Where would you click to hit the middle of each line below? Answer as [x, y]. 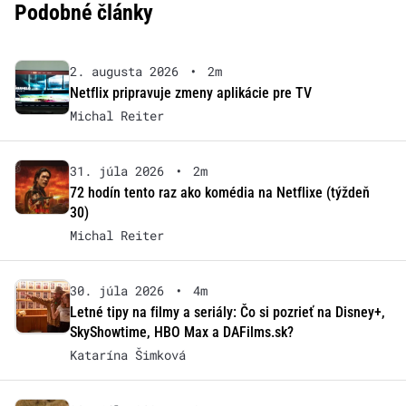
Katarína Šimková [127, 355]
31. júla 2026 [116, 171]
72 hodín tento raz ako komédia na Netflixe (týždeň [219, 193]
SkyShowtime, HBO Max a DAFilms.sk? [181, 333]
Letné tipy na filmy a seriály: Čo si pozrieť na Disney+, [227, 313]
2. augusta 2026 [124, 72]
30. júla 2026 [116, 291]
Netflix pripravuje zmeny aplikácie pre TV [190, 93]
